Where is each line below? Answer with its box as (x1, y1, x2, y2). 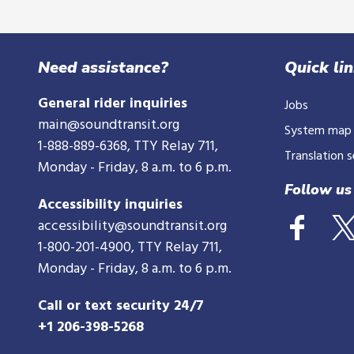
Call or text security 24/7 (38, 295, 204, 318)
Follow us (284, 180, 352, 199)
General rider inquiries (38, 92, 187, 115)
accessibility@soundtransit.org (38, 215, 227, 238)
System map (284, 121, 352, 141)
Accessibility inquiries (38, 194, 183, 217)
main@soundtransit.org (38, 114, 179, 137)
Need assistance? (38, 57, 168, 78)
